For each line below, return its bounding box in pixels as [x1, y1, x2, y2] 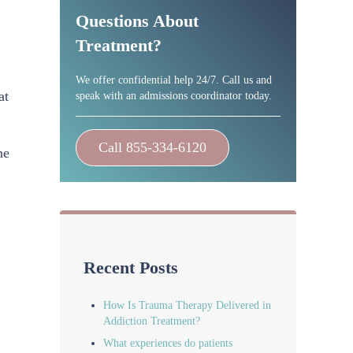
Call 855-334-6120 [98, 139, 206, 156]
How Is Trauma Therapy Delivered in [103, 299, 272, 312]
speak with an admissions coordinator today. [76, 89, 272, 102]
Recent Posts [84, 258, 178, 278]
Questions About [76, 11, 199, 32]
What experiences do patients [103, 336, 233, 349]
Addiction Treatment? [103, 314, 201, 328]
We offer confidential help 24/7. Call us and [76, 73, 272, 87]
